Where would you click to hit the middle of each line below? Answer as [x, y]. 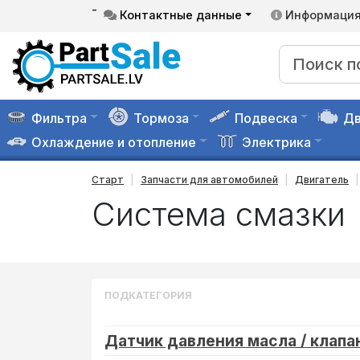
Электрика [277, 142]
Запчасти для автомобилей [209, 180]
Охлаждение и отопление [114, 142]
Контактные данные [179, 15]
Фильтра [59, 118]
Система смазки [219, 214]
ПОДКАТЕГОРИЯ [148, 295]
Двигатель [322, 180]
